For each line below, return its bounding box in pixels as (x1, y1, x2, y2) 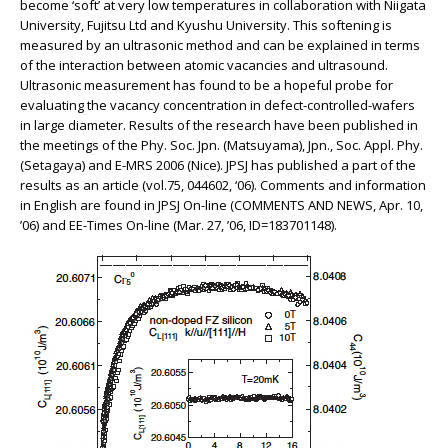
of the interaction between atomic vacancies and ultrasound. (20, 56, 388, 74)
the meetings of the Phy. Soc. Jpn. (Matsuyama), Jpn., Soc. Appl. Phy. (20, 136, 423, 154)
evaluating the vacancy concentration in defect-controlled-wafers (20, 96, 415, 114)
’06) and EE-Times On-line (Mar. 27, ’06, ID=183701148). (20, 216, 337, 234)
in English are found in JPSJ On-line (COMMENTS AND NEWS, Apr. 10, (20, 196, 423, 214)
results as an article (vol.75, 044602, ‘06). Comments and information (20, 176, 426, 194)
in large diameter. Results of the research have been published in (20, 116, 418, 134)
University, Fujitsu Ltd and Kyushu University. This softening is (20, 16, 392, 34)
